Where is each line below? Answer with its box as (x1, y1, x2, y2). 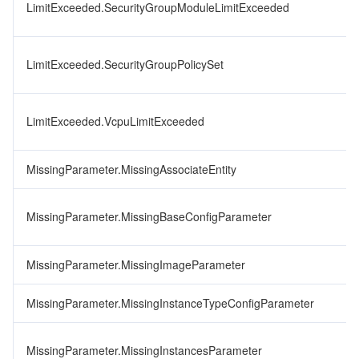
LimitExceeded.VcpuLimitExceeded (26, 113, 204, 129)
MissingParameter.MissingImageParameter (26, 256, 245, 272)
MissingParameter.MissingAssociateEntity (26, 161, 236, 177)
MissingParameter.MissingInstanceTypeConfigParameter (26, 295, 314, 311)
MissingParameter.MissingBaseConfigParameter (26, 208, 272, 224)
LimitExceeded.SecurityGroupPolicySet (26, 56, 224, 72)
